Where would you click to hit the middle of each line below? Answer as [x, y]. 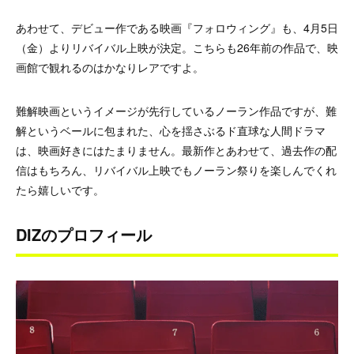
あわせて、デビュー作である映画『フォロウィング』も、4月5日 [177, 27]
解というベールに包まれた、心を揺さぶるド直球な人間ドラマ [171, 130]
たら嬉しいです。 [60, 189]
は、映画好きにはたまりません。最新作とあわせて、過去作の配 [176, 150]
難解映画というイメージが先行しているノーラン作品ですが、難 [176, 110]
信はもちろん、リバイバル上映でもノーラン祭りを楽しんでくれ [176, 169]
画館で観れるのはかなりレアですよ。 [110, 67]
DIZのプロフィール [84, 234]
